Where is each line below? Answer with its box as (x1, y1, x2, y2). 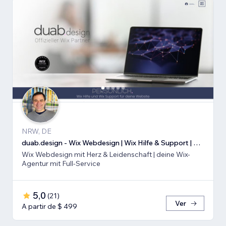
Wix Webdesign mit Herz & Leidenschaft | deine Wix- (22, 149, 190, 159)
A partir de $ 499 (22, 201, 77, 211)
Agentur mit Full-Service (22, 158, 100, 168)
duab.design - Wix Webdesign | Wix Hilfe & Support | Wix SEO (193, 138, 200, 147)
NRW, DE (22, 126, 51, 136)
